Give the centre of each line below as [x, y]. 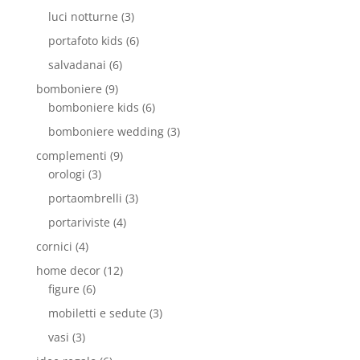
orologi [66, 174]
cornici [54, 246]
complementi [71, 155]
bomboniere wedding [106, 131]
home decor [68, 270]
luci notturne [83, 16]
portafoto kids [85, 41]
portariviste [79, 222]
